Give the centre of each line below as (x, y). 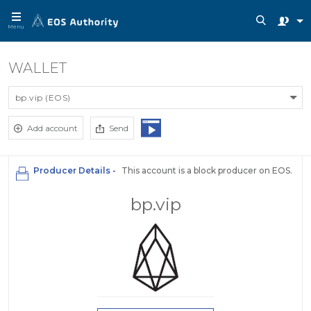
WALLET (37, 68)
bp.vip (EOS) (43, 98)
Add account (52, 128)
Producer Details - (75, 170)
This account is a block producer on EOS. (206, 170)
